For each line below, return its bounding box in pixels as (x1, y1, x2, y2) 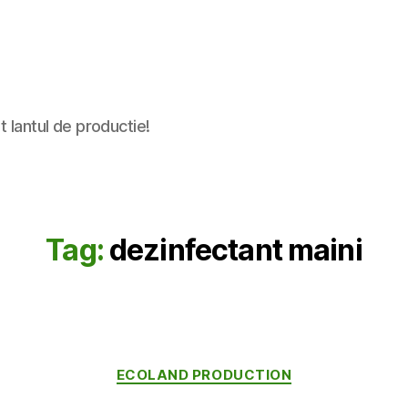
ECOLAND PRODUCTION (116, 365, 292, 383)
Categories (203, 356, 284, 376)
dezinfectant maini (109, 231, 362, 268)
